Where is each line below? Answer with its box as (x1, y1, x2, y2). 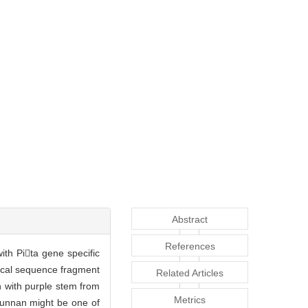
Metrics (174, 294, 206, 306)
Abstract (172, 214, 208, 225)
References (164, 241, 215, 252)
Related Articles (156, 267, 223, 279)
